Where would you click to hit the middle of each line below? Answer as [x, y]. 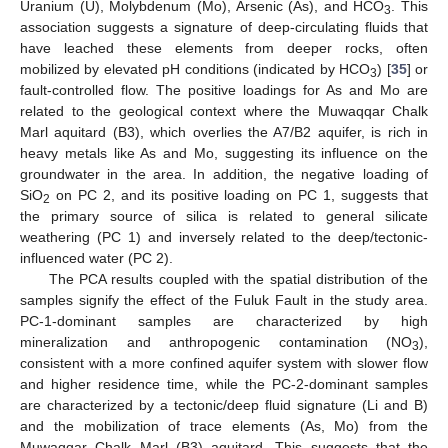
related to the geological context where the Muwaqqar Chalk [224, 110]
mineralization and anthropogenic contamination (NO [216, 341]
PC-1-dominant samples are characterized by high [224, 320]
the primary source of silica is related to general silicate [224, 215]
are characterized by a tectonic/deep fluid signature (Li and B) [224, 404]
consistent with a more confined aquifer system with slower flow [224, 362]
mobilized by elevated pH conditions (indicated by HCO [195, 68]
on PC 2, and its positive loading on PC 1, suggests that [239, 194]
